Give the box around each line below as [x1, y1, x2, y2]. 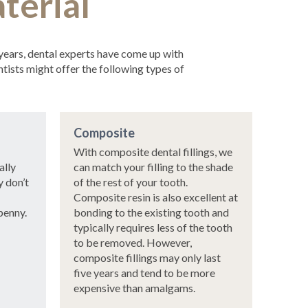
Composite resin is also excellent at [73, 190, 238, 203]
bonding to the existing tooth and [73, 205, 229, 219]
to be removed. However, [73, 235, 192, 249]
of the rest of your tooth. [73, 175, 188, 188]
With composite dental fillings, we [73, 144, 232, 158]
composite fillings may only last [73, 250, 221, 264]
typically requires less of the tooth [73, 220, 232, 234]
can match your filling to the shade [73, 159, 233, 173]
